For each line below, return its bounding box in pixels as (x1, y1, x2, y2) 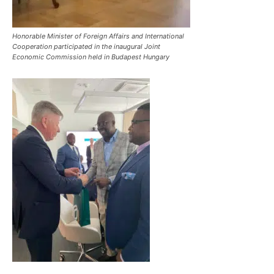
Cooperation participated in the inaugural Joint (12, 42, 160, 51)
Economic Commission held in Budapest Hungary (12, 53, 169, 62)
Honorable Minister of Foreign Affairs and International (12, 32, 184, 41)
